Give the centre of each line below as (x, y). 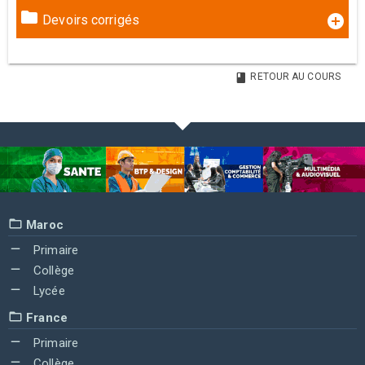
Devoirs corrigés (89, 20)
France (45, 317)
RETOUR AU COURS (294, 77)
